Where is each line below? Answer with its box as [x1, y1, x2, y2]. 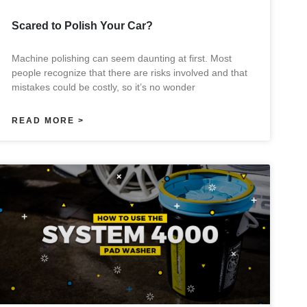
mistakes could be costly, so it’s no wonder [12, 82, 196, 93]
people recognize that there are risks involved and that [12, 67, 248, 79]
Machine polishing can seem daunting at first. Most [12, 53, 232, 64]
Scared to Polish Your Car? [12, 20, 153, 32]
